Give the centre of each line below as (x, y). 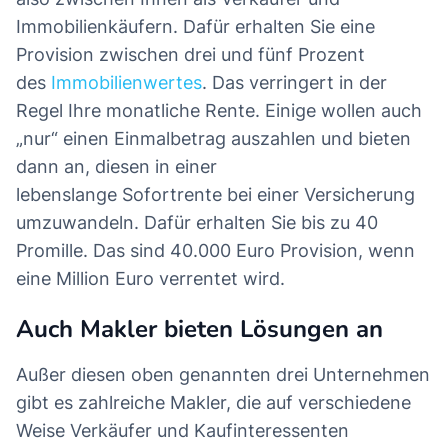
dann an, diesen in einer (116, 167)
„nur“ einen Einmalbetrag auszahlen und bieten (213, 139)
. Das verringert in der (294, 83)
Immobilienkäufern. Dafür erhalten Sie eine (195, 27)
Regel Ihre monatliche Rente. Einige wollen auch (219, 111)
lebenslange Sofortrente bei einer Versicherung (215, 195)
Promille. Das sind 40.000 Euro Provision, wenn (215, 251)
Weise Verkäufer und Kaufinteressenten (182, 431)
